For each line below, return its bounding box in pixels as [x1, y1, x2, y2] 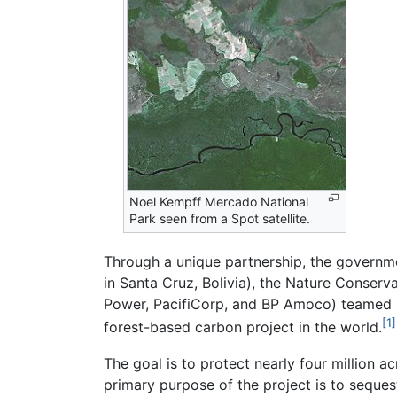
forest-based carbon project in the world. [104, 318, 382, 337]
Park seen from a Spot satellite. [129, 210, 311, 226]
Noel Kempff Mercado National [129, 193, 309, 209]
